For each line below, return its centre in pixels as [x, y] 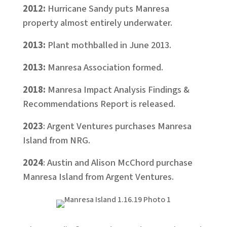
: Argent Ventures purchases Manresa [117, 126]
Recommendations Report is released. [99, 104]
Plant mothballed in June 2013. [109, 45]
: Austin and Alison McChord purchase [118, 163]
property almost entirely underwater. [97, 23]
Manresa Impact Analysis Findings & [117, 90]
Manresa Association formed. [105, 67]
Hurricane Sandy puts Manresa [108, 9]
